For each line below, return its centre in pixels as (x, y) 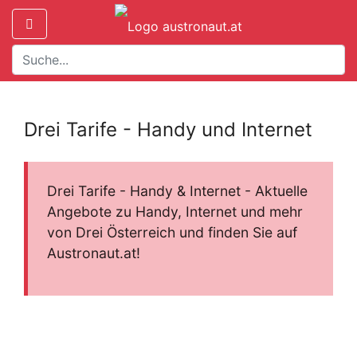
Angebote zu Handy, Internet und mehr (175, 211)
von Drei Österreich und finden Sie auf (172, 232)
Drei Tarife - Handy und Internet (168, 129)
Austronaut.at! (94, 253)
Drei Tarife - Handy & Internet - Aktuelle (177, 190)
